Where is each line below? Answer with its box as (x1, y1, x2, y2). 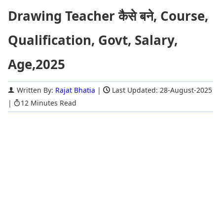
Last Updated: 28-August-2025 (110, 85, 212, 95)
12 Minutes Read (21, 98, 76, 108)
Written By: (15, 85, 55, 95)
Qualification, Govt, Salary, (8, 31, 178, 49)
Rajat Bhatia (55, 85, 95, 95)
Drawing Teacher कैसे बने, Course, (8, 7, 208, 25)
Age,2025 (8, 55, 65, 73)
